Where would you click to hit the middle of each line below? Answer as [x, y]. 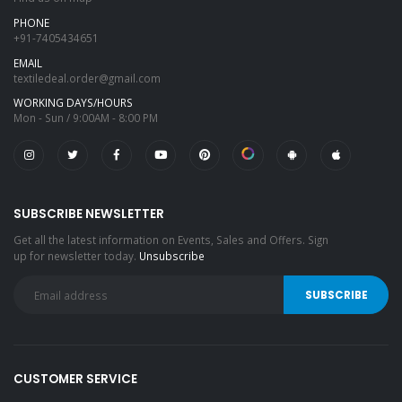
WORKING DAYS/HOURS [73, 103]
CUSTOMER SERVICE [75, 380]
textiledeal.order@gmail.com [87, 78]
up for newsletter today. [76, 255]
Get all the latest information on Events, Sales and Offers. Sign [171, 239]
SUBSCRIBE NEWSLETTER [89, 214]
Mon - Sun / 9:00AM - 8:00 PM [86, 118]
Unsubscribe [172, 255]
